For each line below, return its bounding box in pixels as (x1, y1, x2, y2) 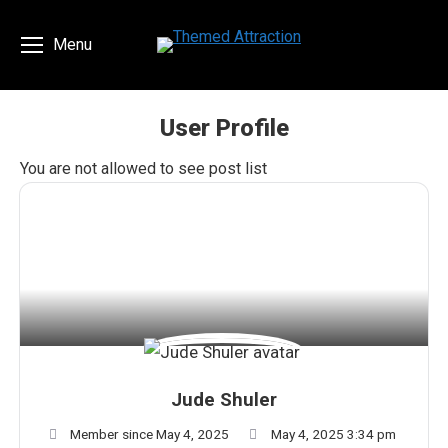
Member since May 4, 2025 (70, 426, 229, 443)
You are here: (224, 149, 313, 168)
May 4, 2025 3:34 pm (270, 426, 396, 443)
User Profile (159, 114, 289, 142)
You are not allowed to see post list (20, 159, 267, 178)
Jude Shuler (171, 389, 277, 412)
